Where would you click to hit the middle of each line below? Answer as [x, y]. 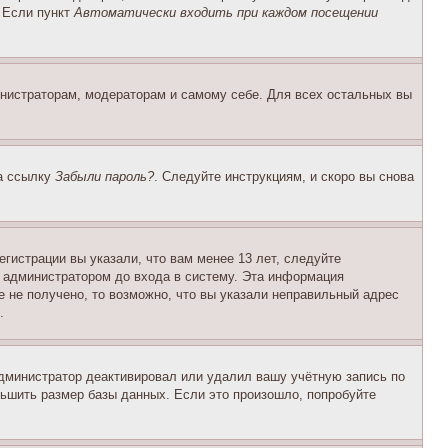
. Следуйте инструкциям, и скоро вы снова [284, 176]
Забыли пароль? [104, 176]
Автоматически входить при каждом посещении [226, 12]
